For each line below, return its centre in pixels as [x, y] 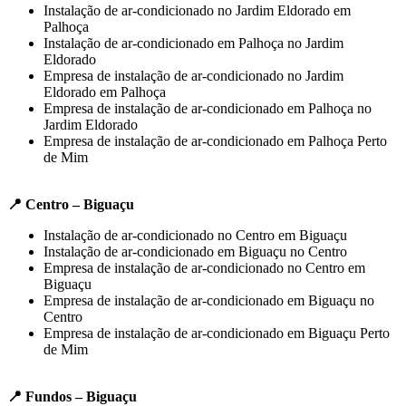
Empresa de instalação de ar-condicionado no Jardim [193, 75]
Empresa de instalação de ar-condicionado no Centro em [204, 267]
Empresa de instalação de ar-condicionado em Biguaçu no [209, 300]
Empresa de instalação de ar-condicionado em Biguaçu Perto [217, 333]
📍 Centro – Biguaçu [71, 204]
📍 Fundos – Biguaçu [72, 396]
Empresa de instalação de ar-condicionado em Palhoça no [208, 108]
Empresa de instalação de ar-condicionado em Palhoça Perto [215, 140]
